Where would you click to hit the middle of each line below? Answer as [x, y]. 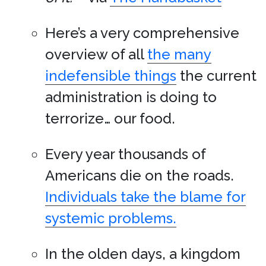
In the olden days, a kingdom [143, 254]
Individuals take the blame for [145, 197]
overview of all [96, 54]
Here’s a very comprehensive [142, 33]
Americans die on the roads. [140, 175]
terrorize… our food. [110, 118]
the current [216, 75]
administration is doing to [131, 97]
